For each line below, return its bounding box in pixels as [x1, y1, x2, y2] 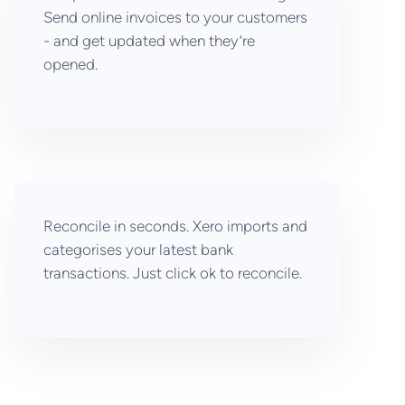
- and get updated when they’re [43, 32, 255, 50]
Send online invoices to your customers [43, 8, 307, 26]
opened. [43, 55, 98, 73]
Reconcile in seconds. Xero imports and [43, 217, 307, 235]
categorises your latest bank [43, 240, 233, 259]
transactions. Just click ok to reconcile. [43, 264, 302, 282]
